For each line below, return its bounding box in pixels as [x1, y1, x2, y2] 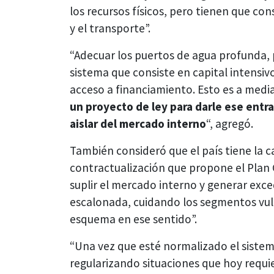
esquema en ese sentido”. [70, 211, 197, 226]
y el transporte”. [70, 20, 150, 35]
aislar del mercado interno [70, 116, 206, 131]
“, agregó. [206, 116, 253, 131]
